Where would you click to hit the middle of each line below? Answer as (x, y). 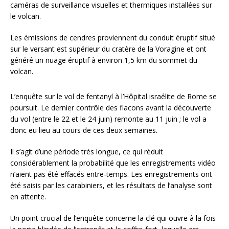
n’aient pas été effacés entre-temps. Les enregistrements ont (111, 174)
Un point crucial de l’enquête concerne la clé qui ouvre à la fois (113, 218)
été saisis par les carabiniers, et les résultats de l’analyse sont (111, 186)
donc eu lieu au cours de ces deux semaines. (84, 130)
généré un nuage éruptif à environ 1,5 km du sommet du (104, 60)
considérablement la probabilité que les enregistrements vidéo (113, 163)
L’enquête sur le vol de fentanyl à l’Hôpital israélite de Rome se (113, 97)
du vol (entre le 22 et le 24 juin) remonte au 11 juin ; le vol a (108, 119)
